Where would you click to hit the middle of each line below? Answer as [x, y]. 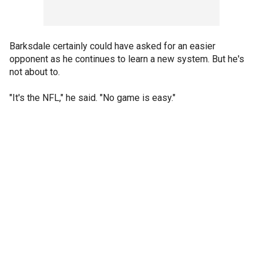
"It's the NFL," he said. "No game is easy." [92, 98]
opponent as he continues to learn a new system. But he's [127, 59]
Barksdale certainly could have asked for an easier [112, 46]
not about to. [35, 72]
